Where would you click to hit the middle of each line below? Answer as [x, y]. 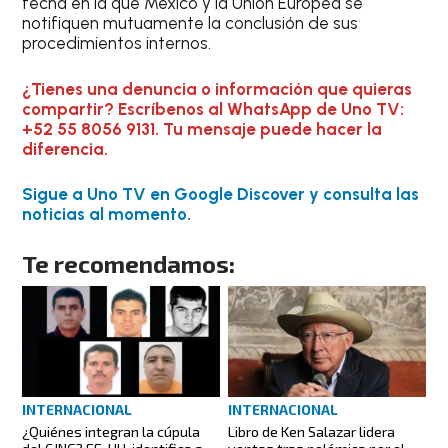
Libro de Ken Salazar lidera [311, 431]
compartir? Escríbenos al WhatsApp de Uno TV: [213, 108]
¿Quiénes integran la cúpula [111, 431]
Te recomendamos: [129, 263]
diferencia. [65, 148]
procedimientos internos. [117, 43]
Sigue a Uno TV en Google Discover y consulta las [221, 194]
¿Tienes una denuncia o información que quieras [217, 88]
